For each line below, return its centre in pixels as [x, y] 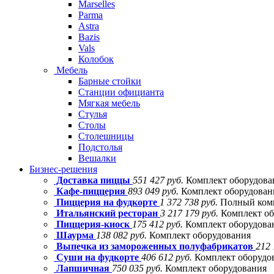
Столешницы [106, 136]
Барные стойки [110, 81]
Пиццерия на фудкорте [107, 202]
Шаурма [75, 235]
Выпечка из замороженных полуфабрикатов [155, 246]
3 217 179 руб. [189, 213]
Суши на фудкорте [98, 257]
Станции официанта [121, 92]
